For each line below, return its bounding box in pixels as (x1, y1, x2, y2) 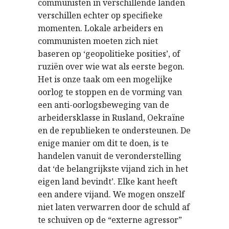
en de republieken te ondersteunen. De (38, 124, 191, 136)
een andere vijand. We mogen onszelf (38, 188, 185, 200)
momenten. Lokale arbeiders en (38, 22, 163, 34)
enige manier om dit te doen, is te (38, 137, 169, 149)
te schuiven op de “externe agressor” (38, 214, 182, 225)
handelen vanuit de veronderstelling (38, 150, 181, 162)
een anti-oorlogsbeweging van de (38, 99, 169, 110)
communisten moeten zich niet (38, 35, 158, 47)
